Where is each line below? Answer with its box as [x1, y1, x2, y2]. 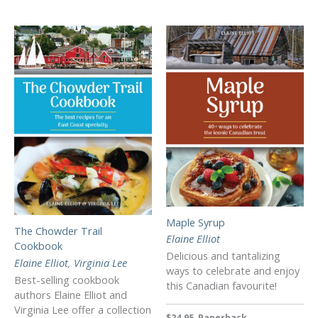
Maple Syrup [166, 214, 225, 229]
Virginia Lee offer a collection [14, 302, 151, 317]
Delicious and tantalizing [166, 248, 280, 263]
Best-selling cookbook [14, 272, 119, 287]
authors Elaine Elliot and [14, 287, 127, 302]
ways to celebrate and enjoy [166, 263, 300, 278]
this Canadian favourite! [166, 278, 277, 293]
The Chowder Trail [14, 223, 102, 238]
